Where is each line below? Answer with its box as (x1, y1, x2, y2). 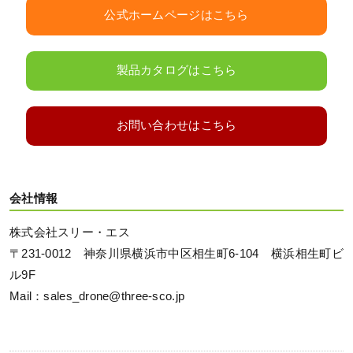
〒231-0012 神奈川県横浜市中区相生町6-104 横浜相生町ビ (9, 247, 344, 261)
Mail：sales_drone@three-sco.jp (9, 290, 185, 303)
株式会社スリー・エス (9, 226, 130, 240)
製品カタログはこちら (116, 64, 237, 77)
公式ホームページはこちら (104, 9, 249, 22)
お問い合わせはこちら (116, 119, 237, 132)
